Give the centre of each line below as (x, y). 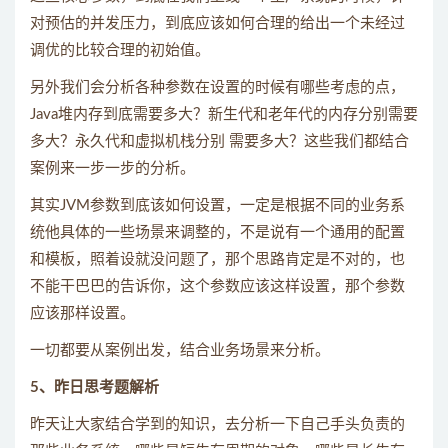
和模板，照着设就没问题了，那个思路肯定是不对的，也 (217, 259)
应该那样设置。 (82, 313)
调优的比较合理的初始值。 (120, 50)
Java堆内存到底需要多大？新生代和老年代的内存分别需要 (224, 114)
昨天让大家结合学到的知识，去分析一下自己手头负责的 (217, 424)
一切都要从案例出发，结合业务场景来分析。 (180, 350)
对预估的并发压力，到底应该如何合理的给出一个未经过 (217, 23)
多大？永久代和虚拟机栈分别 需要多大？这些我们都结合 (219, 141)
